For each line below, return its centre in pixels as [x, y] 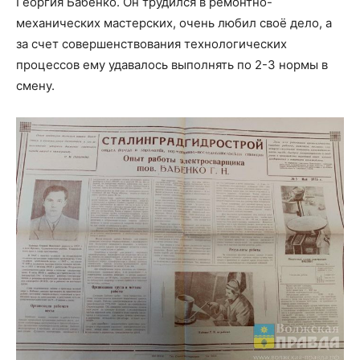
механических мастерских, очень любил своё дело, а [174, 22]
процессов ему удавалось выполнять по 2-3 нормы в [172, 64]
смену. [35, 85]
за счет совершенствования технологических [151, 43]
